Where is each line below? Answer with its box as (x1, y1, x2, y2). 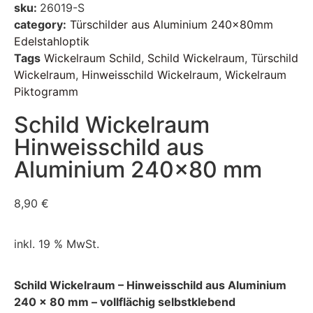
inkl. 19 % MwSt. (14, 237, 99, 252)
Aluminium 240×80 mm (14, 156, 262, 183)
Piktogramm (14, 85, 78, 99)
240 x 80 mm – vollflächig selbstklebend (14, 294, 235, 309)
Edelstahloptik (14, 34, 89, 48)
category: (14, 17, 66, 31)
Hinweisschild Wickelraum (82, 68, 219, 82)
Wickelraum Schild (44, 51, 141, 65)
